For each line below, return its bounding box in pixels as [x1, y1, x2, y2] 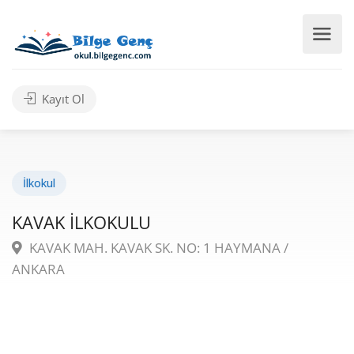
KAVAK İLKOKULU [12, 210, 151, 234]
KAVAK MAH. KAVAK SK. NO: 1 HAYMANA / [26, 239, 288, 257]
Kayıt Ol [39, 91, 85, 107]
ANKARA [12, 260, 65, 278]
